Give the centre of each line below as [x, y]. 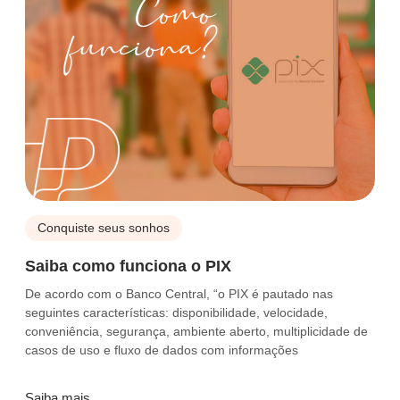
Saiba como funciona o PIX [128, 267]
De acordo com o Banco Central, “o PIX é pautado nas [179, 294]
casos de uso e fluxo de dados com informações [162, 350]
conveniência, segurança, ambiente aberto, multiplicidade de [196, 332]
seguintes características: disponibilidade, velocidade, [176, 313]
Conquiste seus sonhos [104, 228]
